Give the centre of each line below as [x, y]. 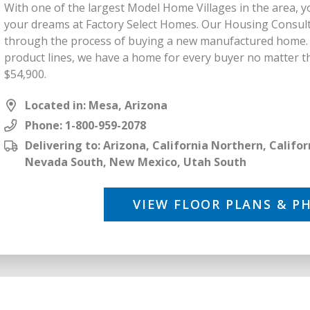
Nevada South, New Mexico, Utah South [136, 162]
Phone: [45, 126]
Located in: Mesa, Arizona [96, 106]
